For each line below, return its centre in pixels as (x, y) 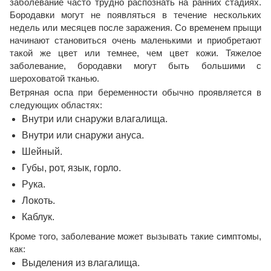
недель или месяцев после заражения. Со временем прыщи (135, 27)
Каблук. (38, 217)
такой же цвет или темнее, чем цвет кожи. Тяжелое (135, 53)
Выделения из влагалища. (81, 263)
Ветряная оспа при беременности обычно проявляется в (135, 92)
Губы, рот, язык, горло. (71, 168)
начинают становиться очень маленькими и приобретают (135, 40)
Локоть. (38, 200)
